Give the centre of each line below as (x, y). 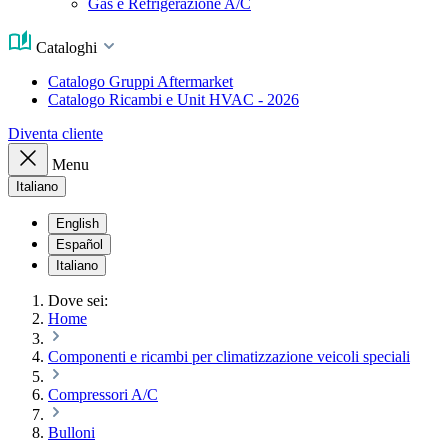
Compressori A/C (103, 394)
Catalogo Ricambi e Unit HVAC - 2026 (173, 99)
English (77, 223)
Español (79, 244)
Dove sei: (78, 300)
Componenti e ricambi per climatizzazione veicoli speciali (229, 356)
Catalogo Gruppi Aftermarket (140, 81)
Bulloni (71, 432)
